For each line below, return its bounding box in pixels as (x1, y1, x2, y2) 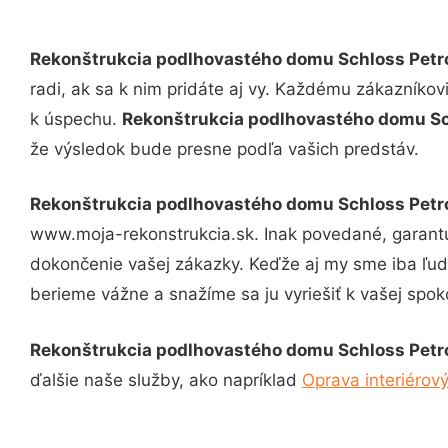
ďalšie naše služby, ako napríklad (30, 369, 302, 390)
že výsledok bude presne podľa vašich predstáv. (30, 138, 419, 159)
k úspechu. (30, 108, 122, 129)
